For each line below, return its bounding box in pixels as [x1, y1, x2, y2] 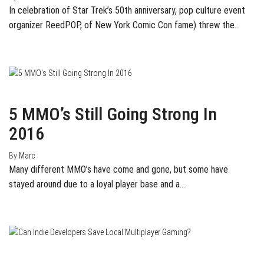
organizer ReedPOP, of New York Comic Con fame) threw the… [9, 19, 240, 31]
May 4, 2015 [9, 240, 50, 250]
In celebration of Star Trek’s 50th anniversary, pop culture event [9, 4, 245, 16]
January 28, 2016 [9, 81, 67, 91]
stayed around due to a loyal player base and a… [9, 179, 185, 190]
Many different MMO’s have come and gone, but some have [9, 164, 228, 176]
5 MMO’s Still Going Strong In [9, 104, 217, 125]
